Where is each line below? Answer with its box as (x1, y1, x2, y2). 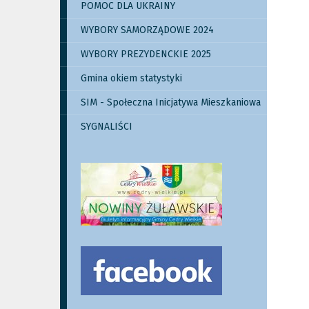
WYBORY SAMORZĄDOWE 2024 (81, 24, 214, 36)
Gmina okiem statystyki (81, 72, 182, 84)
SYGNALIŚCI (81, 121, 132, 132)
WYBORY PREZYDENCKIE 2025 (81, 48, 211, 60)
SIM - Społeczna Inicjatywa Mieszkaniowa (81, 97, 261, 108)
